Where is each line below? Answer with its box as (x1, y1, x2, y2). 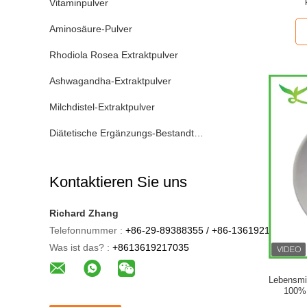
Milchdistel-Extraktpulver (49, 101, 155, 112)
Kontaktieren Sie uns (49, 173, 187, 191)
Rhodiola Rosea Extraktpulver (49, 49, 178, 60)
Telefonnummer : (49, 225, 123, 236)
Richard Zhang (49, 208, 119, 219)
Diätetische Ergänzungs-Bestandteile (49, 127, 209, 138)
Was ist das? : (49, 242, 110, 253)
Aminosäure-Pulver (49, 23, 132, 34)
